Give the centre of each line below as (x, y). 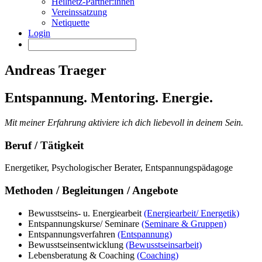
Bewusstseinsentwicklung (77, 244)
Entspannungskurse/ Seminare (85, 223)
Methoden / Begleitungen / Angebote (91, 191)
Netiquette (70, 23)
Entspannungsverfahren (73, 234)
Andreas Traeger (56, 70)
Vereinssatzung (79, 12)
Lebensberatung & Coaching (82, 255)
